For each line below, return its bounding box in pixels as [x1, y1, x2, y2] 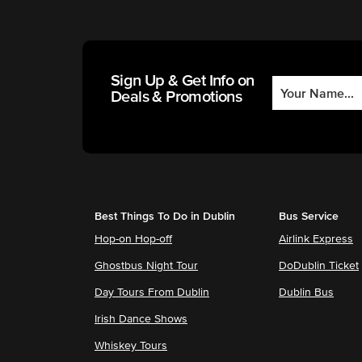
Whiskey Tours [95, 339, 167, 351]
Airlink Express [279, 233, 353, 245]
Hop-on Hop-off [95, 233, 172, 245]
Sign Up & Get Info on [111, 72, 255, 89]
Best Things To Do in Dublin [95, 210, 235, 222]
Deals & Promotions [111, 88, 242, 105]
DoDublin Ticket [279, 259, 359, 271]
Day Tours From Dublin [95, 286, 209, 298]
